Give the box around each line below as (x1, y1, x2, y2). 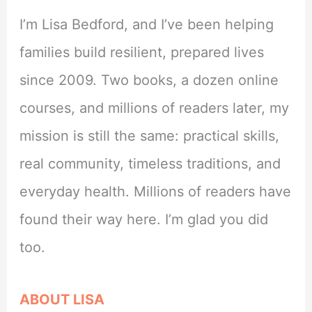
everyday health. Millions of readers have (19, 183, 292, 201)
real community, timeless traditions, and (19, 155, 281, 173)
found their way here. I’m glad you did (19, 211, 269, 228)
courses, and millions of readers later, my (19, 100, 290, 117)
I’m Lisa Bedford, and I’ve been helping (19, 16, 274, 33)
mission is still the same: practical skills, (19, 127, 280, 145)
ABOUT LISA (19, 291, 105, 309)
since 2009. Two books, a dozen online (19, 72, 279, 89)
